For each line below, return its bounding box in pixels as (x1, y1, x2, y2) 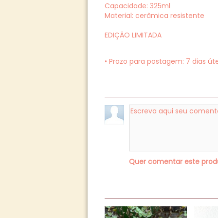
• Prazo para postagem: (104, 56, 186, 66)
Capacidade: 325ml (104, 1, 170, 11)
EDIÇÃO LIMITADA (104, 30, 162, 40)
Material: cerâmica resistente (104, 11, 204, 20)
